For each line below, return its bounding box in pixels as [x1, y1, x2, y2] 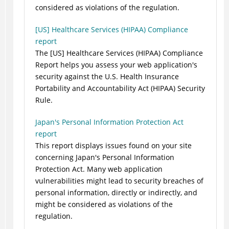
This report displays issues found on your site [35, 141, 192, 151]
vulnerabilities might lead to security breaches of [35, 176, 203, 186]
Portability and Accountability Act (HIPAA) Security [35, 83, 205, 94]
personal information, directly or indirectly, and [35, 188, 197, 198]
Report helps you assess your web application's [35, 60, 197, 70]
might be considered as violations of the [35, 199, 173, 210]
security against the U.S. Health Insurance [35, 72, 179, 82]
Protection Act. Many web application [35, 164, 163, 174]
